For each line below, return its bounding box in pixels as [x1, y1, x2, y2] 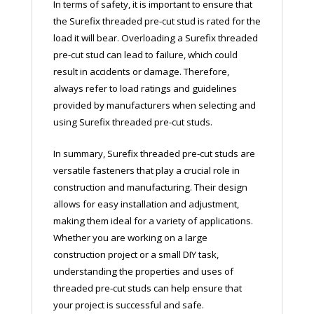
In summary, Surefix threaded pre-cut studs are [53, 146, 255, 160]
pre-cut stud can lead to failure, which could [53, 48, 238, 61]
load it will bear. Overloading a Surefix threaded [53, 31, 258, 44]
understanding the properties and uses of [53, 264, 233, 278]
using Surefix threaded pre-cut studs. [53, 115, 212, 128]
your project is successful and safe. [53, 298, 204, 311]
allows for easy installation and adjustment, [53, 197, 239, 210]
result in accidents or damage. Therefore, [53, 64, 229, 78]
